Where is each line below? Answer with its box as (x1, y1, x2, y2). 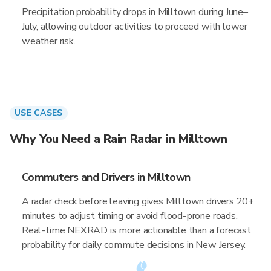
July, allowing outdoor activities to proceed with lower (22, 20, 248, 33)
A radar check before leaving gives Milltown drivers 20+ (22, 195, 255, 208)
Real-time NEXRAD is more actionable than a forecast (22, 224, 251, 237)
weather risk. (22, 34, 76, 48)
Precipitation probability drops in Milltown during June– (22, 5, 248, 19)
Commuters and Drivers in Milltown (22, 170, 191, 184)
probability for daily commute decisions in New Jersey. (22, 238, 246, 252)
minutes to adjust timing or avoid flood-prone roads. (22, 209, 238, 223)
